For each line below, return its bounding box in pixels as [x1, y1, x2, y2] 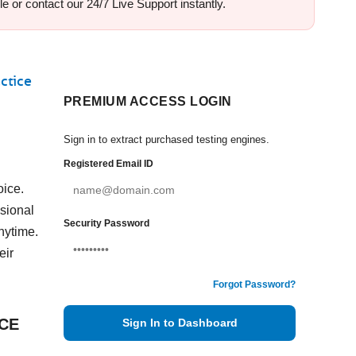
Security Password [64, 218, 149, 229]
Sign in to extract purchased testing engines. [64, 133, 269, 145]
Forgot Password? [213, 279, 296, 290]
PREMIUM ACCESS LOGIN [64, 95, 232, 108]
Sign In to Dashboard [122, 316, 238, 329]
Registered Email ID [64, 158, 153, 169]
